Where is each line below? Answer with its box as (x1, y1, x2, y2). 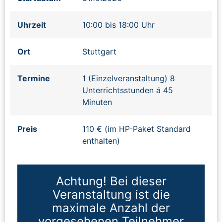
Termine (17, 73, 50, 83)
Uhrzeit (17, 19, 46, 30)
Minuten (82, 97, 112, 107)
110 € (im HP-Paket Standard (82, 123, 191, 134)
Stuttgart (82, 46, 116, 56)
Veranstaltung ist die (52, 187, 170, 202)
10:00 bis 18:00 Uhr (82, 19, 155, 30)
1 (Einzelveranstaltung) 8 (82, 73, 175, 83)
